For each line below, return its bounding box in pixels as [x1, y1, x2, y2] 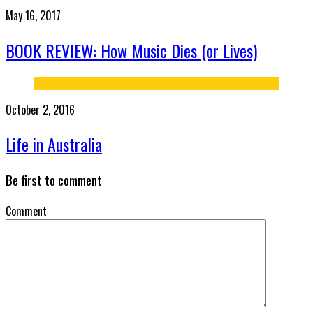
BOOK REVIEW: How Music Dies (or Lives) [6, 37, 257, 63]
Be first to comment [6, 170, 102, 190]
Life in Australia [6, 131, 102, 157]
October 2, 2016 [6, 101, 75, 118]
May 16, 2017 [6, 6, 61, 24]
